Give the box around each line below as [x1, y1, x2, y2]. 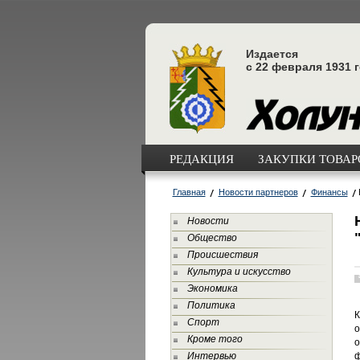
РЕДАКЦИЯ [169, 150, 234, 166]
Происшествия [186, 249, 258, 260]
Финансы [310, 187, 348, 197]
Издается [245, 47, 298, 60]
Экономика [186, 283, 238, 294]
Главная [172, 187, 206, 197]
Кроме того [186, 333, 243, 345]
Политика [186, 300, 235, 311]
